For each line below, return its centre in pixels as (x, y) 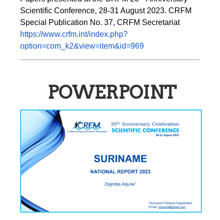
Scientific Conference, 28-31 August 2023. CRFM (106, 11)
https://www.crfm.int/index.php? (74, 34)
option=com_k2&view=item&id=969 (82, 46)
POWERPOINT (112, 93)
